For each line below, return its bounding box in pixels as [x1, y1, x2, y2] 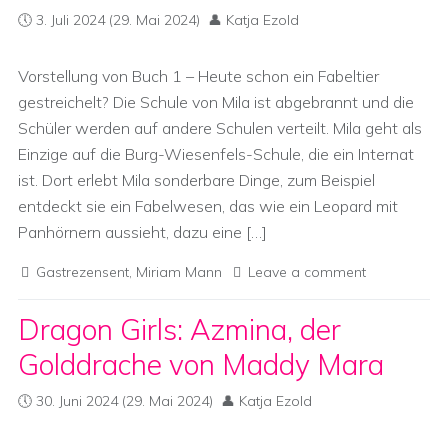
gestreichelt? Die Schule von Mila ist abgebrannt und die [18, 92, 414, 112]
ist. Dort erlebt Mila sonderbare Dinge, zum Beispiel [18, 170, 375, 190]
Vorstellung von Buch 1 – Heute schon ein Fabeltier [18, 66, 379, 86]
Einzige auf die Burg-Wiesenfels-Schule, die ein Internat [18, 144, 414, 164]
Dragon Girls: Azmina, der [18, 312, 341, 347]
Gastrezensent [36, 263, 129, 281]
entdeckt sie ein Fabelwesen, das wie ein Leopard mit [18, 196, 398, 216]
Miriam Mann [136, 263, 222, 281]
